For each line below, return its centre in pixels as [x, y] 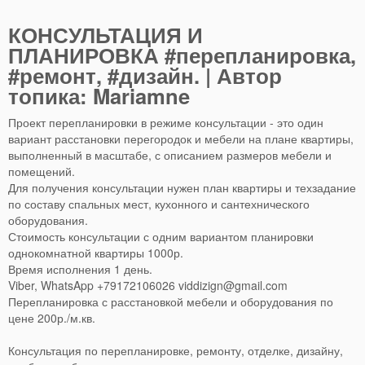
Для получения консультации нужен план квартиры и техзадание [182, 188]
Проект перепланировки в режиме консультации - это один [166, 123]
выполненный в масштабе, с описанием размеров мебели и [170, 155]
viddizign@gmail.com [233, 286]
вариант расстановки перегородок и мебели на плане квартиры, [181, 139]
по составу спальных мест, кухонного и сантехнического [159, 204]
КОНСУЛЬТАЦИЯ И [106, 35]
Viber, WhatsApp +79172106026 [93, 286]
